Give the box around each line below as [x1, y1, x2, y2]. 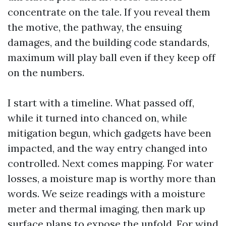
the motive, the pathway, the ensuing [8, 21, 182, 33]
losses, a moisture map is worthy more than [8, 172, 216, 185]
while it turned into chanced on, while [8, 111, 187, 124]
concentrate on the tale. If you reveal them [8, 6, 210, 18]
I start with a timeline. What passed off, [8, 96, 194, 109]
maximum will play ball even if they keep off [8, 51, 215, 64]
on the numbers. [8, 66, 84, 79]
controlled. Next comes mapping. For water [8, 157, 213, 169]
